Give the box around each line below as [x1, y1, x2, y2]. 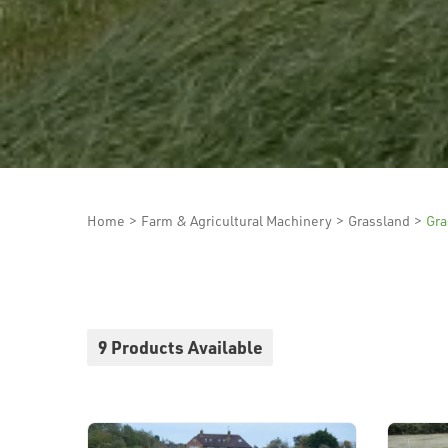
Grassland [348, 212, 410, 229]
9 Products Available [97, 336, 263, 359]
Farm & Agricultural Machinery [141, 212, 332, 229]
